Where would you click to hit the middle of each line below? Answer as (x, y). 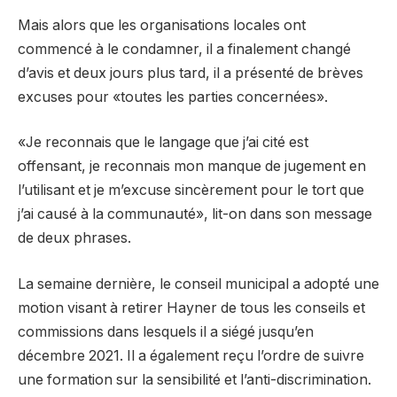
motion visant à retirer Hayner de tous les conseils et (191, 307)
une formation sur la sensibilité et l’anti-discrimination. (195, 379)
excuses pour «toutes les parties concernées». (173, 97)
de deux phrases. (74, 238)
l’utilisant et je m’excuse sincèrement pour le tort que (191, 191)
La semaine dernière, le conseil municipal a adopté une (198, 284)
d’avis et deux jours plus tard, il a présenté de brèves (191, 73)
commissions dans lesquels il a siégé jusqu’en (166, 331)
